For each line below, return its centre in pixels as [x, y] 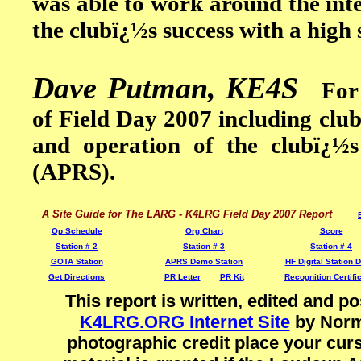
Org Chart [204, 231]
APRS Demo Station [204, 261]
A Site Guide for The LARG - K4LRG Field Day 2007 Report [187, 214]
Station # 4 [331, 246]
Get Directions [77, 277]
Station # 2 [77, 246]
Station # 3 [204, 246]
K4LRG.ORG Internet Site [185, 322]
